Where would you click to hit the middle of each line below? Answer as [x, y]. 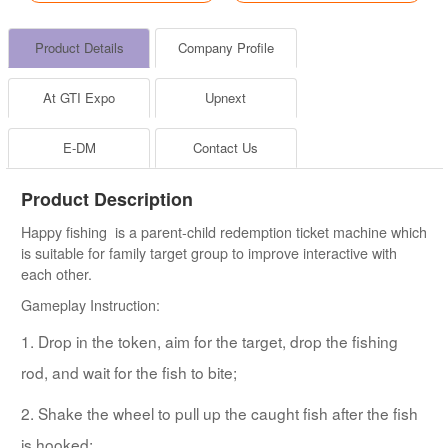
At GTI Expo [79, 98]
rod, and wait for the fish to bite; [129, 372]
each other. [56, 274]
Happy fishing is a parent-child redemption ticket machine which [224, 232]
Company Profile [225, 48]
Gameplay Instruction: [90, 305]
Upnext [226, 98]
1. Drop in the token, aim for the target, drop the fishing [209, 341]
